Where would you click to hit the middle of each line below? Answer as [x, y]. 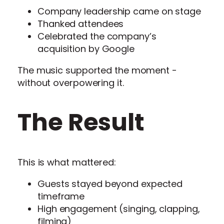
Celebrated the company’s [97, 36]
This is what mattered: [67, 162]
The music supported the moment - [97, 70]
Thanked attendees [81, 24]
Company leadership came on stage [119, 11]
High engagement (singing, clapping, [119, 209]
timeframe [61, 196]
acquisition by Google [86, 49]
